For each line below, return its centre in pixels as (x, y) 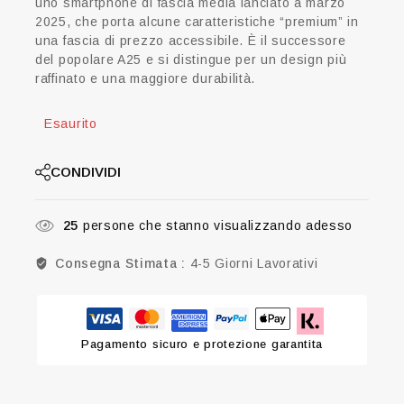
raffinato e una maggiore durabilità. (146, 79)
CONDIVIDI (86, 172)
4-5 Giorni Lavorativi (254, 264)
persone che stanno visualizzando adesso (216, 226)
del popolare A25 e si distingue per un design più (191, 60)
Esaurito (71, 124)
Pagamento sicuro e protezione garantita (202, 344)
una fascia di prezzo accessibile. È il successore (191, 41)
